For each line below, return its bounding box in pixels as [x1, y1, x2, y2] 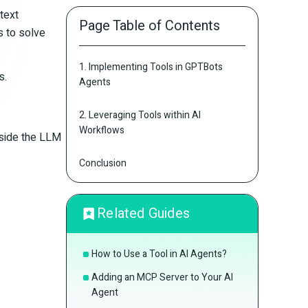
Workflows [79, 122, 124, 137]
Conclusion [79, 155, 126, 170]
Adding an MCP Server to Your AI [91, 269, 233, 285]
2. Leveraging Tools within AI [79, 107, 201, 122]
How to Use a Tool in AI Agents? [91, 246, 227, 261]
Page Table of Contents [79, 16, 220, 36]
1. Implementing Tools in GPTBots [79, 59, 223, 74]
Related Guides [97, 203, 190, 223]
